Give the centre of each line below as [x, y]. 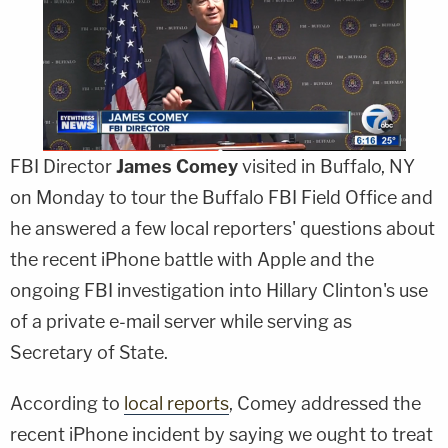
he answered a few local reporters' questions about [222, 228]
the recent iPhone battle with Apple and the [192, 259]
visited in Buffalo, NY [326, 166]
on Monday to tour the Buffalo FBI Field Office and [221, 197]
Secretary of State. [89, 352]
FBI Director [61, 166]
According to [67, 403]
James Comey [175, 166]
